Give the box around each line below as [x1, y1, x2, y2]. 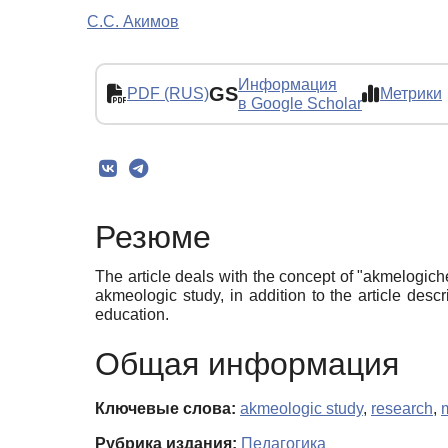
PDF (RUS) [127, 85, 209, 103]
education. [95, 305, 169, 323]
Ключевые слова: [95, 400, 236, 418]
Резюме [95, 219, 211, 256]
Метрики [380, 85, 442, 103]
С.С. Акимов [87, 12, 179, 30]
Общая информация [95, 346, 399, 383]
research [371, 400, 433, 418]
